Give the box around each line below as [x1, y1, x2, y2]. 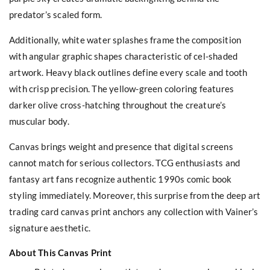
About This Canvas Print [9, 246, 112, 258]
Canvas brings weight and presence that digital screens [9, 140, 233, 152]
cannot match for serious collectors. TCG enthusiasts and [9, 157, 240, 168]
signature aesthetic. [9, 222, 90, 233]
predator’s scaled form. [9, 8, 102, 20]
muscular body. [9, 115, 69, 127]
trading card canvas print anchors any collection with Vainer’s [9, 206, 259, 217]
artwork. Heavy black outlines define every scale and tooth [9, 66, 248, 78]
